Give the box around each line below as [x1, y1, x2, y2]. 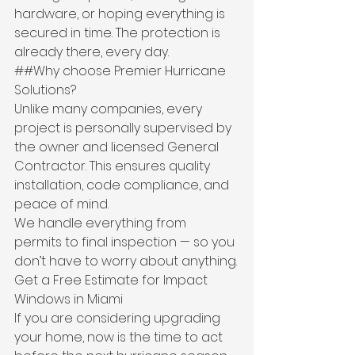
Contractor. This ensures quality [14, 157, 213, 175]
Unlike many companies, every [14, 100, 205, 118]
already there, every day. [14, 43, 169, 61]
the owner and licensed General [14, 138, 222, 156]
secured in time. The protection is [14, 24, 223, 42]
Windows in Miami [14, 290, 123, 308]
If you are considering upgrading [14, 309, 223, 327]
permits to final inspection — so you [14, 233, 238, 251]
